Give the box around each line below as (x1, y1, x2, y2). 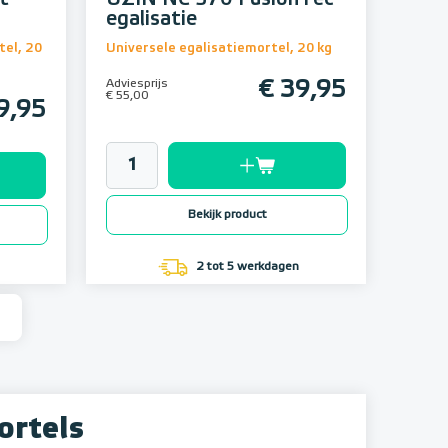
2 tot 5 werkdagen (193, 261, 299, 274)
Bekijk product (187, 209, 267, 222)
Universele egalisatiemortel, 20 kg (106, 42, 332, 56)
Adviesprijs (106, 78, 168, 91)
